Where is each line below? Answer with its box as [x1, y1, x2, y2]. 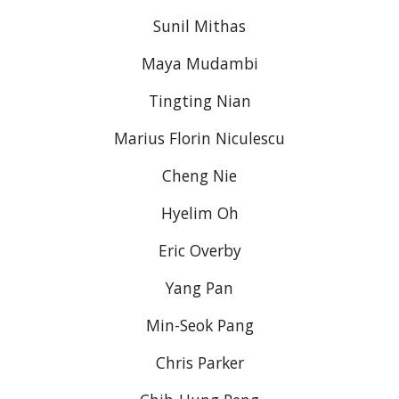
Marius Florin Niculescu [114, 127, 285, 149]
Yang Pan [166, 277, 233, 298]
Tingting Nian [148, 90, 251, 111]
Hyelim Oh [160, 202, 239, 224]
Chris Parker [155, 352, 244, 373]
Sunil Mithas [153, 15, 246, 37]
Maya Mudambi [141, 53, 258, 74]
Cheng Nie [162, 165, 237, 186]
